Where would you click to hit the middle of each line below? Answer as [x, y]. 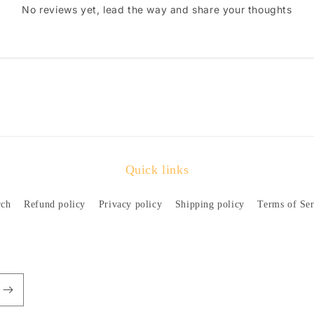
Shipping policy [210, 204]
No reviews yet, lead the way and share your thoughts [157, 9]
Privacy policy [130, 204]
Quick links [157, 170]
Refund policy [55, 204]
